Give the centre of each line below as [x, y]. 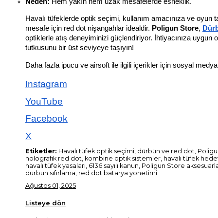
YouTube [44, 101]
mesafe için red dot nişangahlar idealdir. [89, 28]
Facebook [46, 119]
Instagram [46, 84]
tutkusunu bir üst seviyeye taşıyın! [80, 48]
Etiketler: [41, 151]
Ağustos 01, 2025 [51, 186]
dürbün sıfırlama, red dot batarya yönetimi [91, 173]
